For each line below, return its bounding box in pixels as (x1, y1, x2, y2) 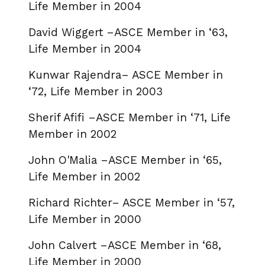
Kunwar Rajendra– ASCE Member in (28, 68, 223, 82)
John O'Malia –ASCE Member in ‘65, (28, 153, 222, 167)
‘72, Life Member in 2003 (28, 85, 163, 99)
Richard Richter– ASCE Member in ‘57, (28, 196, 235, 210)
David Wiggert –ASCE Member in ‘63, (28, 25, 228, 40)
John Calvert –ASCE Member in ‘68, (28, 238, 221, 253)
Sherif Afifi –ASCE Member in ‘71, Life (28, 111, 231, 125)
